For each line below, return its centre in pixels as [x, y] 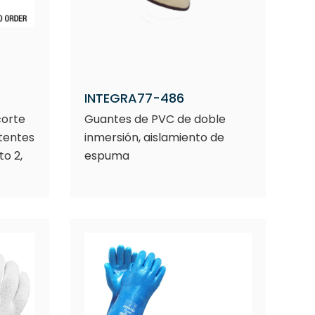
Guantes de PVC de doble [155, 119]
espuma [107, 156]
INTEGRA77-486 [134, 98]
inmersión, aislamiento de [154, 137]
